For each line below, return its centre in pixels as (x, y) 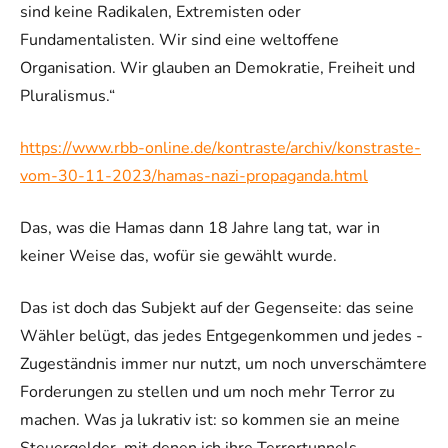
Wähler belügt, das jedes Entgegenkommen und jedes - (221, 335)
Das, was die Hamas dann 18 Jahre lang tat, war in (200, 227)
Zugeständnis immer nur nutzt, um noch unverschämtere (223, 363)
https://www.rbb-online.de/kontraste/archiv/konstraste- (220, 147)
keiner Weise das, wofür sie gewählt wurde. (178, 255)
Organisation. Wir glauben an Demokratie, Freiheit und (217, 67)
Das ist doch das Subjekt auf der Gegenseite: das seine (217, 307)
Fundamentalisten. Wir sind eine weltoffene (179, 39)
